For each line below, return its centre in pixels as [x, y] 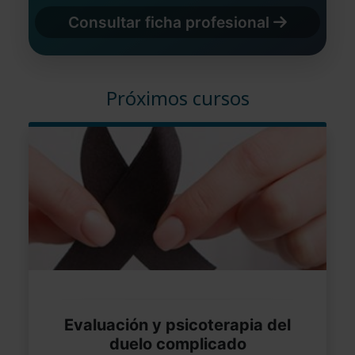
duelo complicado [177, 344]
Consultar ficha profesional [171, 22]
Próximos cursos [177, 98]
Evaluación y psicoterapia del [177, 324]
